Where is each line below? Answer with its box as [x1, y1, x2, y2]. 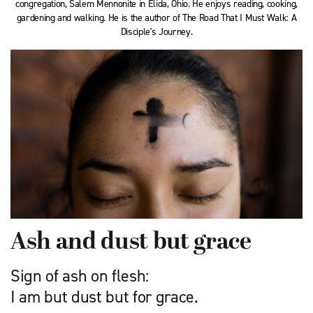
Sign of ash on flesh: [10, 265, 149, 288]
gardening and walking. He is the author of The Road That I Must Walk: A [16, 11, 297, 24]
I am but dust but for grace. [10, 286, 198, 309]
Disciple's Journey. [120, 25, 193, 38]
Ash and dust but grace [10, 229, 252, 257]
